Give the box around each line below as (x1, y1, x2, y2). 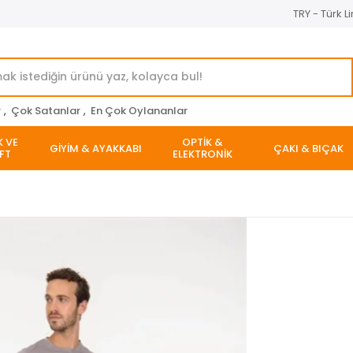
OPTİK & (181, 135, 223, 150)
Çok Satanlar (11, 103, 80, 118)
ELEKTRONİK (172, 147, 232, 162)
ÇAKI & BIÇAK (273, 140, 344, 156)
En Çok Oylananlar (91, 103, 188, 118)
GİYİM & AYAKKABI (50, 140, 142, 156)
